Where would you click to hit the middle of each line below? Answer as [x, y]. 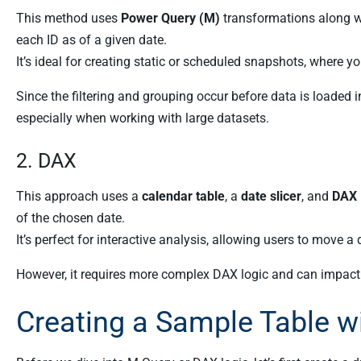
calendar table [183, 196]
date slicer [271, 196]
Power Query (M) [170, 18]
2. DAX [46, 161]
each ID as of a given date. [91, 40]
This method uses [68, 18]
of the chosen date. [71, 218]
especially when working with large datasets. [143, 118]
